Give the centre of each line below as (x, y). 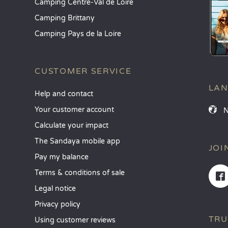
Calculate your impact (72, 125)
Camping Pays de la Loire (78, 34)
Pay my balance (62, 157)
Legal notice (55, 189)
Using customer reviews (75, 220)
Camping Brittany (65, 18)
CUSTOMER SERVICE (83, 71)
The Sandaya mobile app (78, 141)
